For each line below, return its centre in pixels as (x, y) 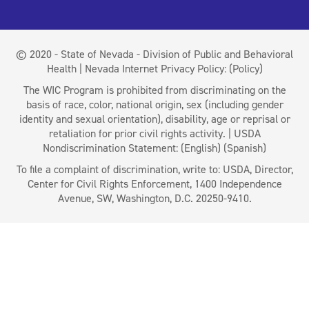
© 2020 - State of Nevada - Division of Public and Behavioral (154, 54)
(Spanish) (245, 148)
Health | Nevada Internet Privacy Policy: (138, 69)
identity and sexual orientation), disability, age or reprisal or (154, 119)
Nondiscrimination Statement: (112, 148)
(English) (201, 148)
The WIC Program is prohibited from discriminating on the (154, 90)
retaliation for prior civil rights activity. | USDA (154, 134)
